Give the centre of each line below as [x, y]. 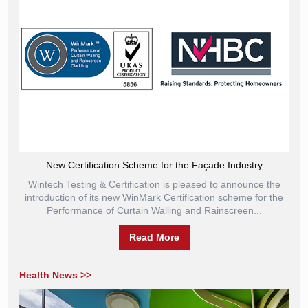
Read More [154, 237]
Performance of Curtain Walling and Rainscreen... [154, 210]
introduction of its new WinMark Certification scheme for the [154, 197]
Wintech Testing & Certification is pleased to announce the [154, 184]
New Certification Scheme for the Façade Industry [154, 165]
